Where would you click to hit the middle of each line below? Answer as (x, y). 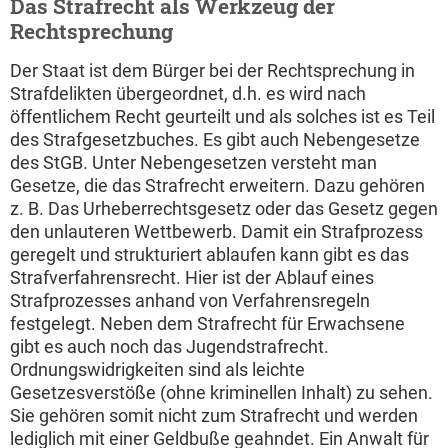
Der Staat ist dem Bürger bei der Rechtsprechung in (212, 70)
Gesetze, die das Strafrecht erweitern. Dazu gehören (217, 185)
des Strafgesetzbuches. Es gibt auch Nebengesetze (215, 139)
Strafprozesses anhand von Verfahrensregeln (190, 300)
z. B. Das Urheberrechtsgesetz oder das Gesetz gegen (224, 208)
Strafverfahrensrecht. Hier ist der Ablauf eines (192, 277)
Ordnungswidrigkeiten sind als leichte (157, 369)
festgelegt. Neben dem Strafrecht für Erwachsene (207, 323)
